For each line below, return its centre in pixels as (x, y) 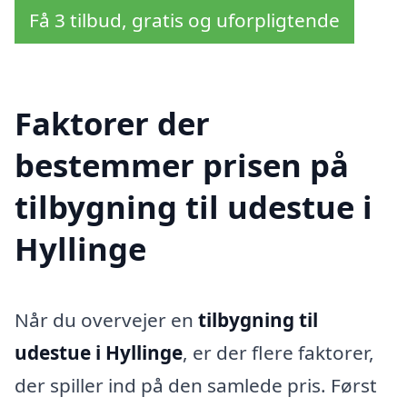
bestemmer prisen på (182, 164)
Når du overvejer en (106, 319)
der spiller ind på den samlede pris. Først (196, 385)
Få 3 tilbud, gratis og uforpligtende (184, 20)
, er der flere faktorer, (278, 352)
